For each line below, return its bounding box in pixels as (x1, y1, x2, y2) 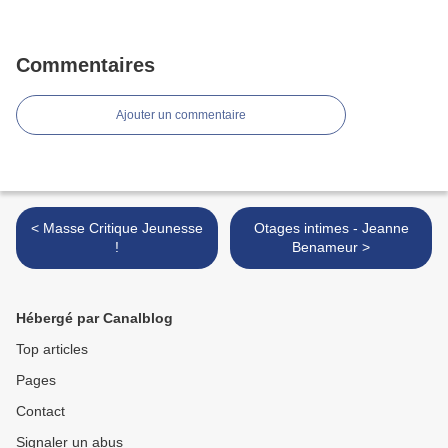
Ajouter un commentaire (116, 108, 246, 123)
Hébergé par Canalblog (16, 310, 173, 327)
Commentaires (16, 54, 155, 77)
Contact (16, 403, 65, 420)
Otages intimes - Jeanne (253, 220, 409, 237)
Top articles (16, 341, 88, 358)
